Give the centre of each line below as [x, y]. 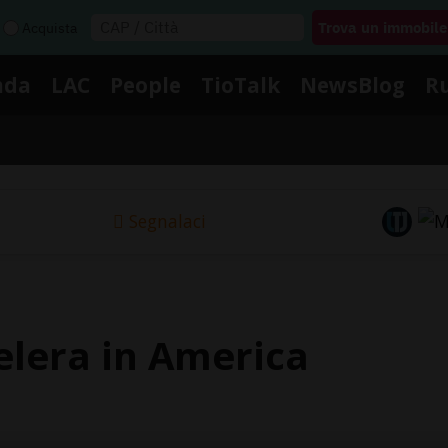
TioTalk [240, 84]
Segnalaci [167, 221]
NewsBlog [352, 84]
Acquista [49, 27]
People [145, 84]
